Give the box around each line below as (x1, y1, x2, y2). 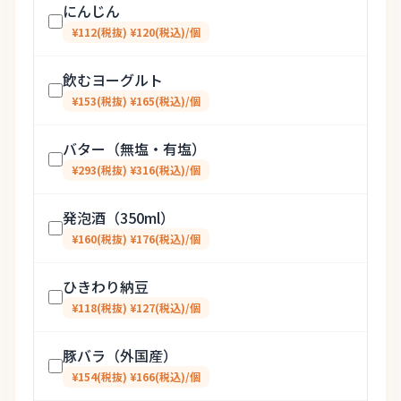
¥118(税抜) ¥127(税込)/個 (72, 300, 200, 315)
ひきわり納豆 (63, 276, 149, 297)
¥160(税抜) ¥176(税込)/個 (72, 231, 200, 246)
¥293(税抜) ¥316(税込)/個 (72, 162, 200, 177)
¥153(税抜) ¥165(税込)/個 (72, 93, 200, 108)
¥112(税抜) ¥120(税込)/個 (72, 24, 200, 39)
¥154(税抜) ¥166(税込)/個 (72, 369, 200, 384)
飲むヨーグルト (63, 69, 163, 90)
